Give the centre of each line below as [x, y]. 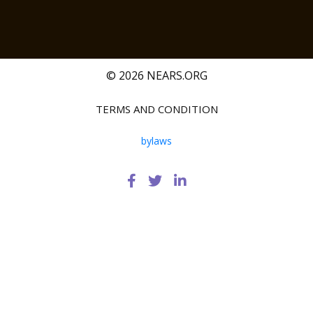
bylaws [156, 140]
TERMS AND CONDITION [156, 109]
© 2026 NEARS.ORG [156, 75]
